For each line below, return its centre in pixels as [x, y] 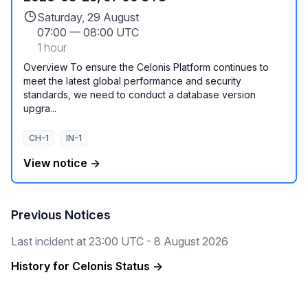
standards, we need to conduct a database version [140, 95]
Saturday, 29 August [88, 17]
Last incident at [50, 241]
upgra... [40, 108]
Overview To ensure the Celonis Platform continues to [146, 67]
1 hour [52, 47]
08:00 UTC [111, 32]
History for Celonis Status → [87, 266]
